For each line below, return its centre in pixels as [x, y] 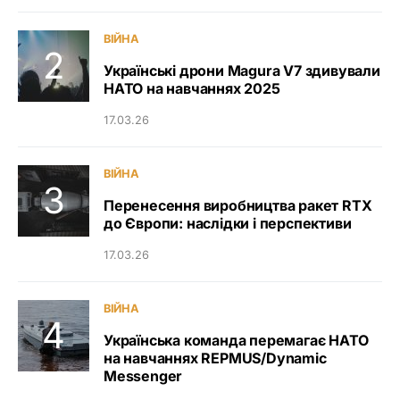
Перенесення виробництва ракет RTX [238, 205]
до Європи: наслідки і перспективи [228, 223]
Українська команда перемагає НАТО [236, 340]
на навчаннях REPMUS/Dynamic [215, 358]
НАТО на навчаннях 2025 [192, 88]
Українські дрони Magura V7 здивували [242, 71]
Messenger [143, 376]
